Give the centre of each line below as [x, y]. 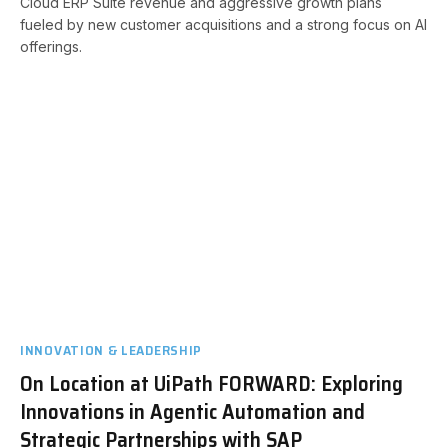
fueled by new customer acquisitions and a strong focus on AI [223, 24]
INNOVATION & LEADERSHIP [111, 349]
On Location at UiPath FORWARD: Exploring [211, 383]
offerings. [51, 46]
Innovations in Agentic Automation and [192, 411]
